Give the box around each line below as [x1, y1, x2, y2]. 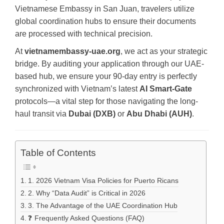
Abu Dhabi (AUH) [126, 109, 192, 118]
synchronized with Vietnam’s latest [15, 84, 139, 93]
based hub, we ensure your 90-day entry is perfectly [15, 71, 197, 80]
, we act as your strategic [120, 46, 207, 55]
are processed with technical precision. [15, 29, 152, 38]
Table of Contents [20, 147, 96, 158]
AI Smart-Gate [139, 84, 192, 93]
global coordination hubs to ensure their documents [15, 16, 196, 25]
